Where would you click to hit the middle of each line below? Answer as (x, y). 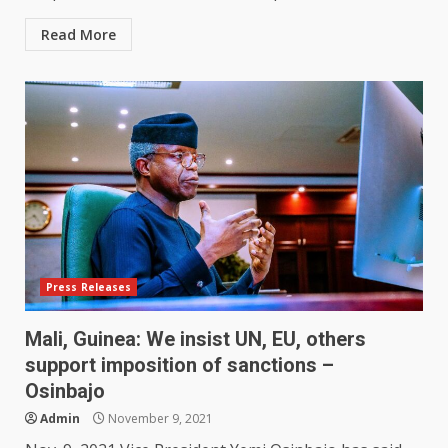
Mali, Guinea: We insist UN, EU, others (195, 339)
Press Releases (89, 287)
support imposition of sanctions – (179, 365)
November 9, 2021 (159, 419)
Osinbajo (67, 391)
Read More (78, 35)
